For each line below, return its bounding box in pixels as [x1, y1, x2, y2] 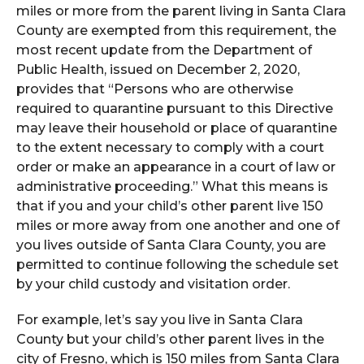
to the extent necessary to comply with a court [16, 140, 324, 155]
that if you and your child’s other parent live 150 [16, 198, 323, 214]
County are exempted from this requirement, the [16, 23, 336, 38]
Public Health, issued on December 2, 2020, [16, 62, 300, 77]
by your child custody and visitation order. [16, 276, 290, 292]
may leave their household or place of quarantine [16, 120, 337, 136]
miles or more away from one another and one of [16, 218, 340, 233]
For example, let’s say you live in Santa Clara [16, 312, 303, 327]
